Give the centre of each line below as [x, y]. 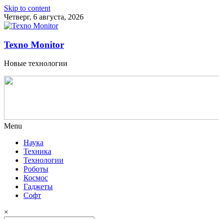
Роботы [36, 169]
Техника [37, 152]
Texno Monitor [34, 44]
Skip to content [27, 8]
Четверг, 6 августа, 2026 [44, 17]
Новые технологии [36, 64]
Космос [36, 178]
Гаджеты [38, 187]
